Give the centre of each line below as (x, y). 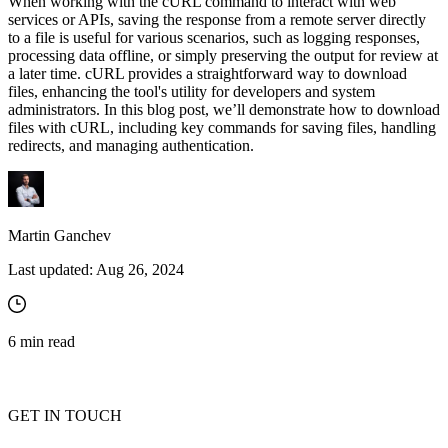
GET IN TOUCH (65, 416)
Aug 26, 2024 (140, 270)
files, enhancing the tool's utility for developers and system (191, 92)
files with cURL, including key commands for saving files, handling (222, 128)
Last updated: (50, 270)
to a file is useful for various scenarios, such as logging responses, (214, 38)
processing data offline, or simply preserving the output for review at (223, 56)
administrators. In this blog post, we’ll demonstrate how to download (224, 110)
